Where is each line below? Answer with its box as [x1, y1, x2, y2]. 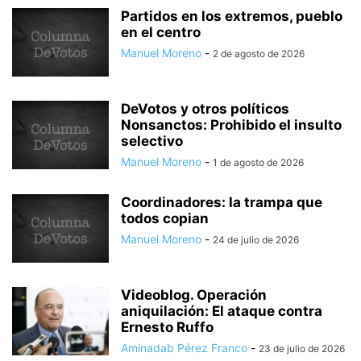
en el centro [121, 23, 201, 40]
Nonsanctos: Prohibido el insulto [121, 116, 342, 133]
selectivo [121, 132, 183, 149]
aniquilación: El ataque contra [121, 302, 322, 319]
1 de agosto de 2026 [213, 156, 304, 168]
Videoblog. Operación [121, 286, 267, 303]
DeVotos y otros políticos [121, 100, 289, 117]
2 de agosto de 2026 [213, 47, 305, 60]
